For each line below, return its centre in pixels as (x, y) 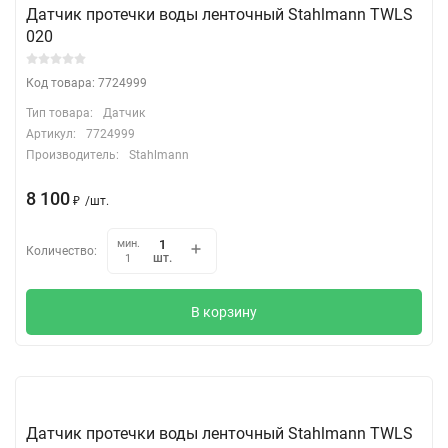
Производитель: (72, 154)
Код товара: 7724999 (86, 82)
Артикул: (51, 133)
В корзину (224, 311)
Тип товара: (59, 112)
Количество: (61, 250)
